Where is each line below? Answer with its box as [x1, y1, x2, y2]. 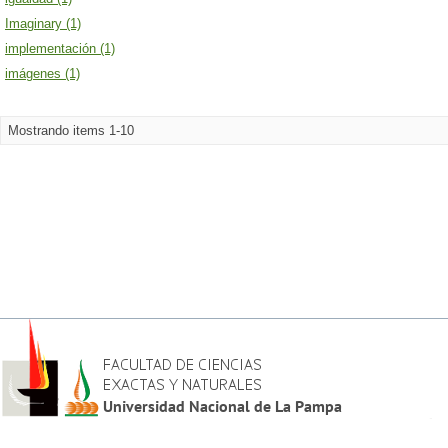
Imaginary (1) [5, 16, 81, 31]
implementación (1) [5, 41, 115, 56]
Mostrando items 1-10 [8, 123, 134, 138]
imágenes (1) [5, 66, 80, 81]
